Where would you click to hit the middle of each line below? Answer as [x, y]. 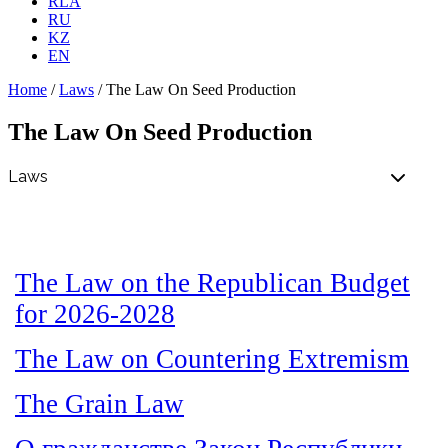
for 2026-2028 [95, 313]
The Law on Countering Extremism [212, 358]
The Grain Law [99, 403]
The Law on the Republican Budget [212, 282]
